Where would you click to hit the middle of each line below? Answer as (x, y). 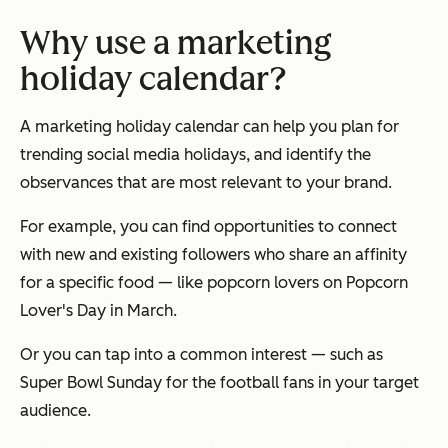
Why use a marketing (176, 42)
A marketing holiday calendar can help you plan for (209, 126)
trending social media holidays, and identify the (195, 154)
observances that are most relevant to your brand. (206, 182)
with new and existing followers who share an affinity (213, 254)
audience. (55, 410)
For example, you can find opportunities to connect (208, 226)
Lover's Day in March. (98, 310)
